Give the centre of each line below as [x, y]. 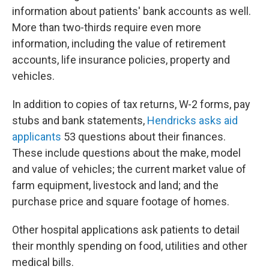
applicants [37, 137]
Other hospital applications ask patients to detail [126, 230]
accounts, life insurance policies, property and [121, 60]
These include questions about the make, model [126, 153]
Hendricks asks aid [192, 120]
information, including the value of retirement [119, 44]
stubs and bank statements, [80, 120]
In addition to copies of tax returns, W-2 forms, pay [131, 104]
